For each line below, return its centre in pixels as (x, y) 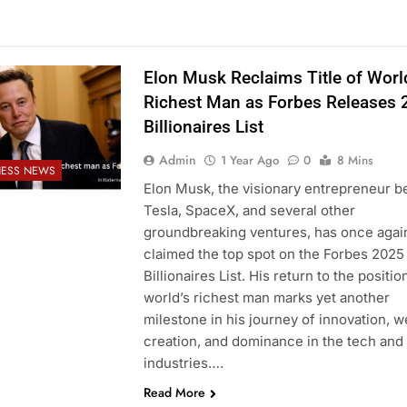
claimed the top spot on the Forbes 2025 (273, 253)
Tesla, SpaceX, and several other (249, 210)
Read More (174, 392)
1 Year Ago (249, 160)
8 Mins (355, 160)
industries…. (183, 362)
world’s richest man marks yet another (266, 297)
